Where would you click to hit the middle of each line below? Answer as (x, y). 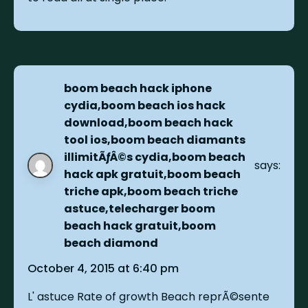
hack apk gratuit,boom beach (153, 174)
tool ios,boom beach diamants (155, 140)
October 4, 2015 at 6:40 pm (103, 268)
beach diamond (111, 243)
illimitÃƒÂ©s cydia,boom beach (155, 157)
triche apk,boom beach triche (151, 191)
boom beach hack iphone (138, 88)
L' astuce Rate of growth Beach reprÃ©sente (149, 296)
